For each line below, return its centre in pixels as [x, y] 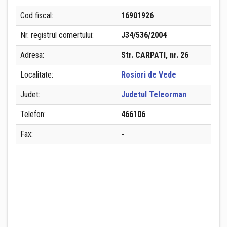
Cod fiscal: [37, 15]
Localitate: [37, 75]
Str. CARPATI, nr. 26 [155, 55]
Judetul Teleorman [154, 94]
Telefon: [33, 114]
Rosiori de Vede [149, 75]
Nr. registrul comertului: [57, 35]
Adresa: [32, 55]
